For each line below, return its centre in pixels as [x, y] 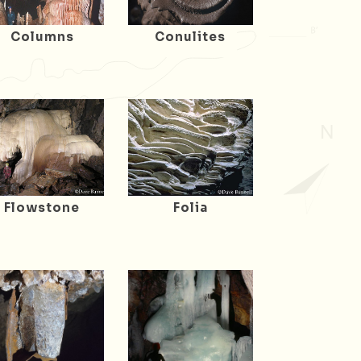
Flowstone [42, 207]
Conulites [191, 36]
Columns [42, 36]
